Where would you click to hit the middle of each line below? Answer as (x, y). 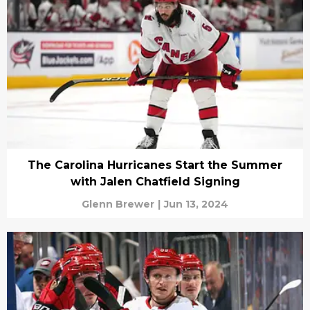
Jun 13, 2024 (196, 204)
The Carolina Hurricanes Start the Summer (155, 165)
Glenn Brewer (118, 204)
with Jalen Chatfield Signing (155, 181)
